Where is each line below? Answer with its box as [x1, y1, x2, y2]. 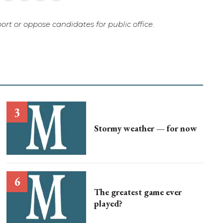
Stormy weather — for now [94, 122, 198, 134]
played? [94, 197, 123, 209]
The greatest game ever [94, 186, 182, 198]
